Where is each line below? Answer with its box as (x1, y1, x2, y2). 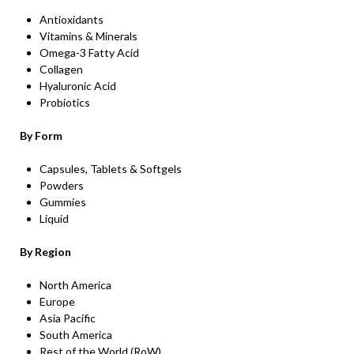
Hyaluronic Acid (40, 79, 116, 92)
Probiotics (40, 96, 90, 109)
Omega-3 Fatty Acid (40, 46, 139, 59)
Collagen (40, 62, 83, 76)
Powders (40, 179, 84, 192)
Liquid (40, 212, 69, 225)
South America (40, 328, 112, 341)
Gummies (40, 195, 86, 209)
